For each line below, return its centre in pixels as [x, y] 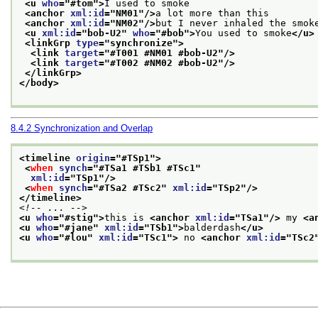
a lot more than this [212, 13]
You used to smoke [243, 33]
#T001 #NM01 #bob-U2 [164, 53]
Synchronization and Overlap [93, 128]
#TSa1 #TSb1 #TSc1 [147, 168]
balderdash [212, 227]
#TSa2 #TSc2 [130, 187]
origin [93, 158]
